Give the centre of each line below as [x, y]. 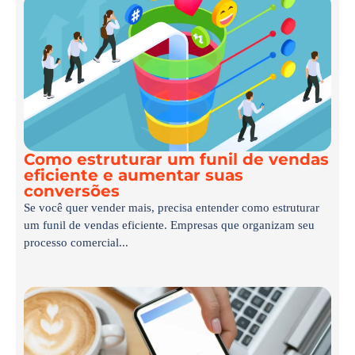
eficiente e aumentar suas [134, 176]
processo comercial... [76, 243]
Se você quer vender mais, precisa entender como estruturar [172, 208]
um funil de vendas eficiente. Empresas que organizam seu [169, 225]
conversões [72, 191]
